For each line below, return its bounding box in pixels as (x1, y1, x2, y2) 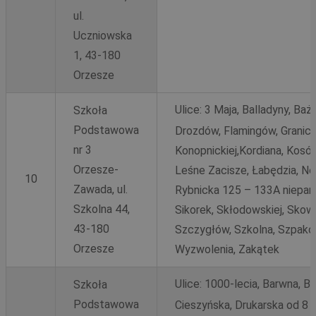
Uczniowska (73, 28, 132, 42)
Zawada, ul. (73, 182, 128, 196)
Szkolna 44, (73, 202, 130, 216)
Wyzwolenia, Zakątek (175, 242, 279, 256)
